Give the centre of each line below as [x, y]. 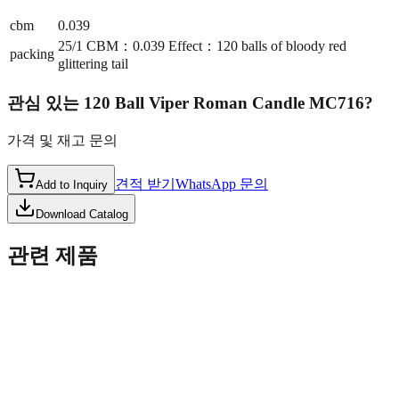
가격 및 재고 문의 [62, 140]
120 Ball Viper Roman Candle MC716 [224, 103]
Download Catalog [82, 214]
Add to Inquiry [72, 184]
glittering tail [93, 64]
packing [32, 54]
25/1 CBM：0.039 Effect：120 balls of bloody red [202, 46]
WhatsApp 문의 [222, 183]
